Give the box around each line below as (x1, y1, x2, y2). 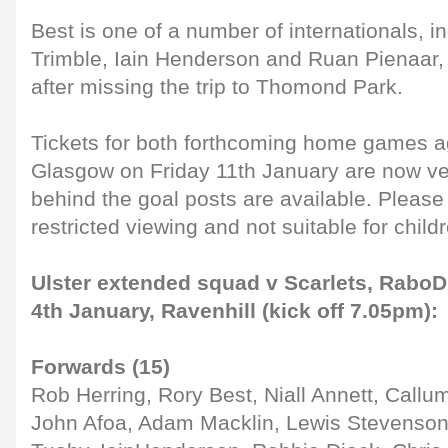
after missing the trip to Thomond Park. (31, 75, 403, 99)
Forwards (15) (31, 355, 170, 379)
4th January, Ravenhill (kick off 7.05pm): (31, 299, 438, 323)
